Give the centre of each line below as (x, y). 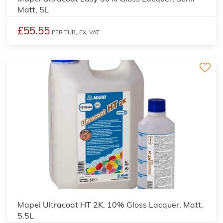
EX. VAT (89, 32)
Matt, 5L (33, 9)
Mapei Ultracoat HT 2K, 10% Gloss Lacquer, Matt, (110, 205)
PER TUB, (64, 32)
